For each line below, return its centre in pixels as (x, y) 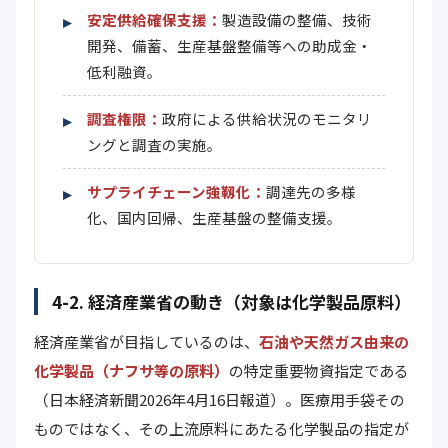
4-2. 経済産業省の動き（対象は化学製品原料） (231, 301)
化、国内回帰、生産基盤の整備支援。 (214, 217)
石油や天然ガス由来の (334, 341)
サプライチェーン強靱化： (176, 191)
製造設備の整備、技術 (297, 19)
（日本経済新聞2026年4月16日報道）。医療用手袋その (219, 399)
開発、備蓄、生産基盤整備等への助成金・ (229, 45)
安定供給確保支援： (154, 19)
